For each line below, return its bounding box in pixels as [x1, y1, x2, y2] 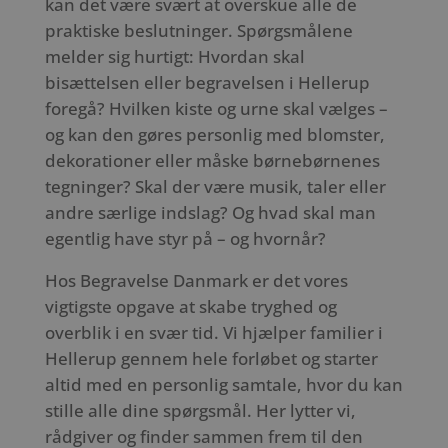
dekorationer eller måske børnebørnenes [44, 148, 380, 172]
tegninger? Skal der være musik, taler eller [44, 174, 386, 198]
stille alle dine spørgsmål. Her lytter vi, [44, 399, 356, 423]
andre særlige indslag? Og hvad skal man [44, 200, 376, 224]
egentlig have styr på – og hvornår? [44, 226, 326, 250]
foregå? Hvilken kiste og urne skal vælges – [44, 96, 388, 120]
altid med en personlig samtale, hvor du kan [44, 373, 403, 397]
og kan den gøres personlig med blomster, [44, 122, 385, 146]
